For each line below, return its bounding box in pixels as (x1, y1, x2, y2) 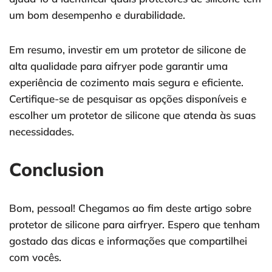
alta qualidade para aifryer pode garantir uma (9, 59, 228, 73)
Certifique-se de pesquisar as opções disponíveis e (9, 92, 246, 106)
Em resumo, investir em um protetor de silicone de (9, 43, 246, 56)
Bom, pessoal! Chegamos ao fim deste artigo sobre (9, 202, 251, 215)
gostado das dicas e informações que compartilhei (9, 234, 247, 248)
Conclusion (9, 158, 104, 182)
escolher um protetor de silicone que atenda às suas (9, 109, 256, 122)
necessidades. (9, 125, 74, 138)
